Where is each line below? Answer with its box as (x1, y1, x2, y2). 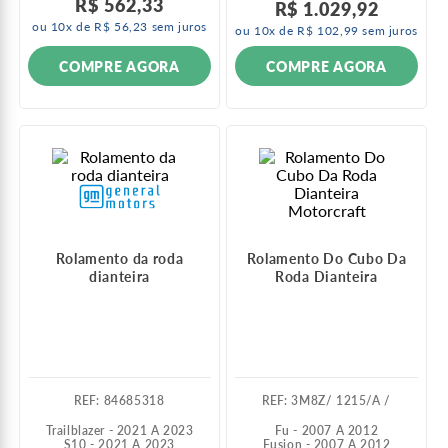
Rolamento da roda (55, 250, 184, 268)
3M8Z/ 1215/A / (291, 393, 391, 409)
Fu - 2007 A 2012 (274, 423, 379, 439)
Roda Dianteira (275, 268, 378, 286)
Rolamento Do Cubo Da (246, 250, 407, 268)
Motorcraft (287, 201, 366, 221)
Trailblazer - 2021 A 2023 (45, 423, 194, 439)
